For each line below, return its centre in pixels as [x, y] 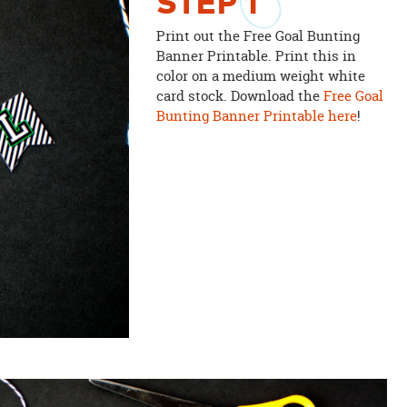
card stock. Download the [239, 96]
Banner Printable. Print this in [256, 56]
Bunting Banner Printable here [256, 116]
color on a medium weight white [260, 76]
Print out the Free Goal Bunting [258, 36]
